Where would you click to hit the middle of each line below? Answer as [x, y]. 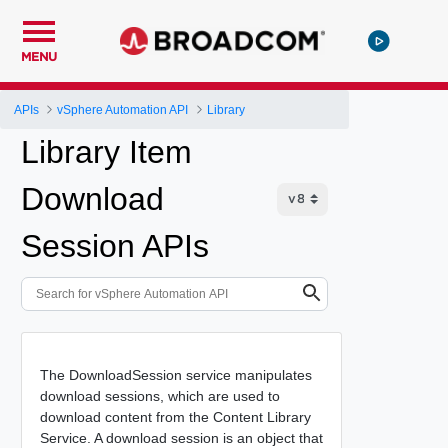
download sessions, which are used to [159, 395]
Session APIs [115, 246]
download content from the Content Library [175, 416]
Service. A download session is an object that [181, 437]
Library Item [106, 152]
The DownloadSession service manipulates [175, 374]
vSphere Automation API [123, 109]
